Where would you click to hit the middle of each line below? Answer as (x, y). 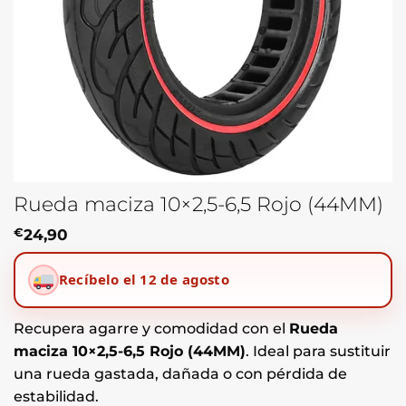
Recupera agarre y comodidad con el (151, 328)
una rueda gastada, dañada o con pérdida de (180, 373)
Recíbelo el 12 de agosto (144, 280)
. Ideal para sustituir (318, 351)
